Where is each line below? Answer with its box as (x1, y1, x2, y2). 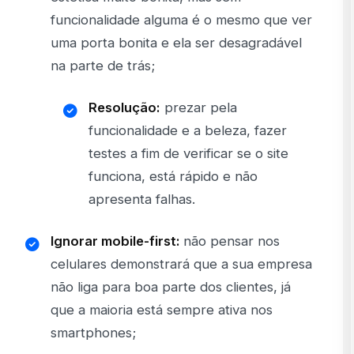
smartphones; (51, 325, 136, 341)
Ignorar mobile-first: (51, 233, 183, 250)
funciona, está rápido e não (88, 168, 258, 185)
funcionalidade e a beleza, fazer (88, 122, 287, 139)
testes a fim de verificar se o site (88, 145, 288, 162)
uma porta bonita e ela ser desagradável (51, 35, 302, 51)
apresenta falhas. (88, 191, 195, 208)
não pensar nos (183, 233, 280, 250)
